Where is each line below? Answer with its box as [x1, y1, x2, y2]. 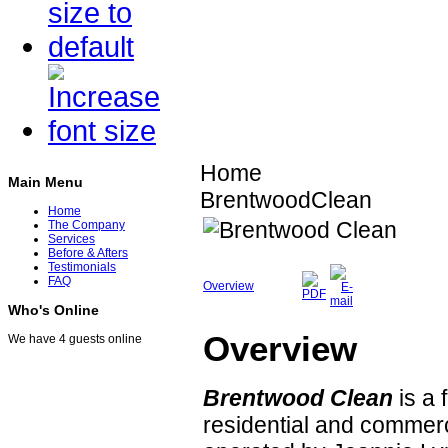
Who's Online [8, 302, 99, 319]
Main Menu [8, 174, 83, 191]
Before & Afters [48, 246, 128, 261]
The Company [48, 218, 125, 233]
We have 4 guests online [8, 332, 142, 347]
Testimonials [48, 260, 116, 275]
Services [48, 232, 95, 247]
